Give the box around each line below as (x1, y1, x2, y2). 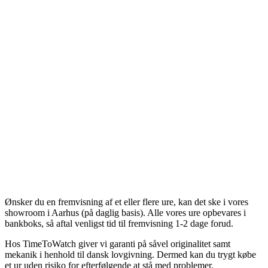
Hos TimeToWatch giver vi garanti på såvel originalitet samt (5, 238, 230, 249)
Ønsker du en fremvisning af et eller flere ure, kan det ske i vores (5, 196, 248, 207)
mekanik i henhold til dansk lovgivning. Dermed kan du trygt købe (5, 249, 256, 260)
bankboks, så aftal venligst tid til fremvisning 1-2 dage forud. (5, 218, 233, 229)
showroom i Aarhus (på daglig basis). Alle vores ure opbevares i (5, 207, 246, 218)
